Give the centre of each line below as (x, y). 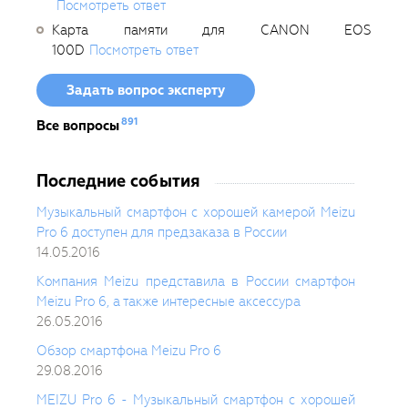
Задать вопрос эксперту (146, 91)
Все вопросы (78, 126)
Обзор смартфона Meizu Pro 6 (129, 351)
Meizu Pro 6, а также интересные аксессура (168, 302)
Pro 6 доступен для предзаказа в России (162, 233)
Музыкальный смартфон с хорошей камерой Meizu (196, 213)
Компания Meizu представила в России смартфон (196, 282)
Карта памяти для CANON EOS (212, 31)
